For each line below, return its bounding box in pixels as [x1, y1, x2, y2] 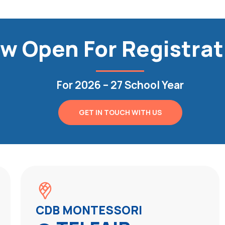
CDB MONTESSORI [35, 202, 142, 218]
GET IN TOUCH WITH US [78, 107, 162, 117]
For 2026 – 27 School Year [56, 78, 184, 92]
